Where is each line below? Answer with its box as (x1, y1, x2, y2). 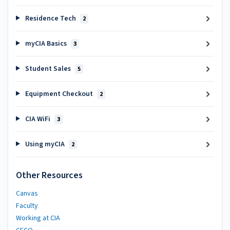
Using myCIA (23, 139, 66, 149)
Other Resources (16, 169, 83, 182)
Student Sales (23, 63, 72, 74)
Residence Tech (23, 13, 78, 24)
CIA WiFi (23, 113, 52, 124)
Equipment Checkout (23, 88, 94, 99)
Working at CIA (16, 213, 60, 223)
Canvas (16, 188, 38, 199)
